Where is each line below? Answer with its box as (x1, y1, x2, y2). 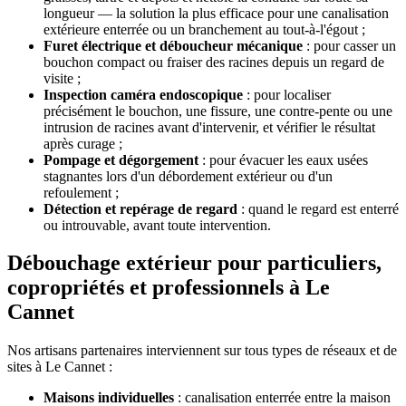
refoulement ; (43, 184, 119, 200)
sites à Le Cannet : (7, 359, 112, 375)
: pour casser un (303, 37, 396, 53)
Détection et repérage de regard (43, 200, 237, 217)
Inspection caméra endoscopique (43, 86, 243, 102)
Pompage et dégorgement (43, 151, 198, 168)
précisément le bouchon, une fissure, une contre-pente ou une (43, 102, 392, 119)
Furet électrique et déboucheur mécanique (43, 37, 303, 53)
